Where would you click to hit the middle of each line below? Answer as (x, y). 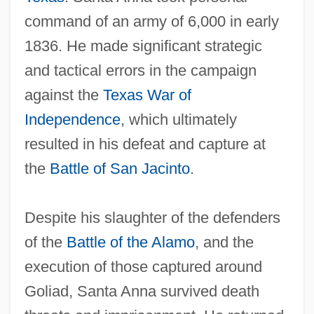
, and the (224, 243)
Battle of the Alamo (130, 243)
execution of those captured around (143, 267)
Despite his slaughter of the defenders (152, 218)
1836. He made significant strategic (143, 46)
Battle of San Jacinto (120, 169)
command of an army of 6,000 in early (151, 22)
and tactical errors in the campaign (140, 71)
